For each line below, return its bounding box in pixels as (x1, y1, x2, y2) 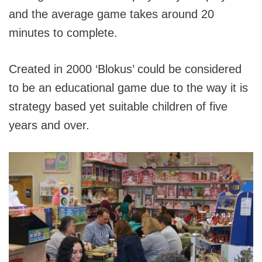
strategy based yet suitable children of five (9, 100, 227, 113)
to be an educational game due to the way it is (9, 81, 248, 95)
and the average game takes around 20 (9, 8, 214, 21)
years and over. (9, 119, 89, 132)
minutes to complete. (9, 26, 118, 40)
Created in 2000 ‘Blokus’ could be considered (9, 63, 242, 76)
